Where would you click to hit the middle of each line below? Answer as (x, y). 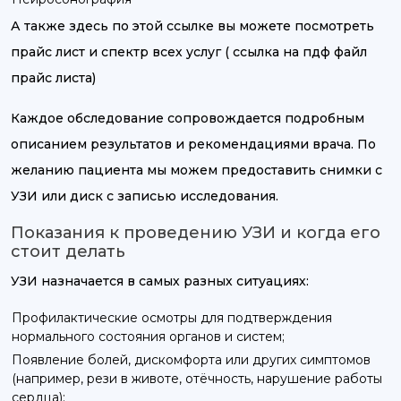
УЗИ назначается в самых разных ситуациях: (160, 282)
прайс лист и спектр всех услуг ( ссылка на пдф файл (189, 52)
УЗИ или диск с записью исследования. (145, 196)
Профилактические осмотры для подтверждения (172, 318)
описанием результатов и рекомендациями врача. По (193, 145)
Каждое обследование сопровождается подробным (188, 119)
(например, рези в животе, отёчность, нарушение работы (197, 379)
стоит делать (68, 252)
